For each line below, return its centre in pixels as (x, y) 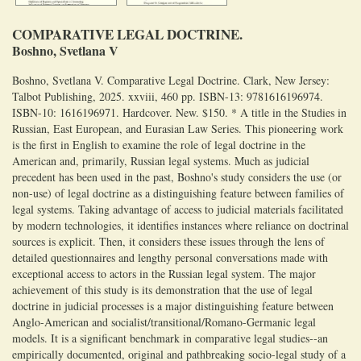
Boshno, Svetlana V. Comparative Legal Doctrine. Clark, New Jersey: (171, 80)
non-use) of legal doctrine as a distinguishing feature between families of (178, 193)
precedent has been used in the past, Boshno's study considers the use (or (177, 176)
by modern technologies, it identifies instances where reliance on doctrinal (180, 225)
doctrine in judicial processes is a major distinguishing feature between (173, 305)
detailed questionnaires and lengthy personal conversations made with (170, 257)
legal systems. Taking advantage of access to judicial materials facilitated (178, 209)
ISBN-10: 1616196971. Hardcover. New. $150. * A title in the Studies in (179, 112)
